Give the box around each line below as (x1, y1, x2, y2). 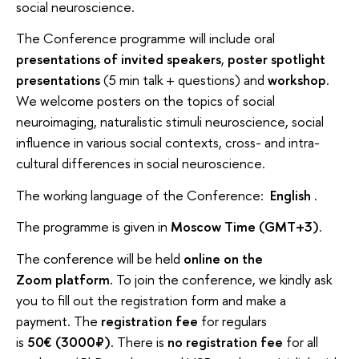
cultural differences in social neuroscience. (16, 154, 268, 173)
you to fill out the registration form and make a (16, 290, 286, 309)
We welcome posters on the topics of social (16, 91, 275, 111)
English (270, 185, 311, 204)
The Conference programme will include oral (16, 29, 275, 48)
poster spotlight (228, 50, 325, 69)
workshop (268, 71, 326, 90)
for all (286, 332, 318, 351)
